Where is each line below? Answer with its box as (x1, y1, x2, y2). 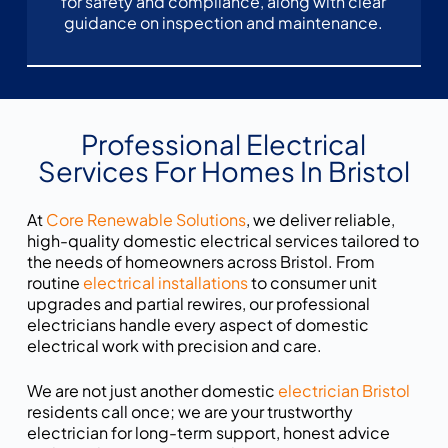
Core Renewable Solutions (45, 209, 246, 231)
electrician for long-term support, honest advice (26, 422, 390, 444)
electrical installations (82, 272, 248, 294)
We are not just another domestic (26, 380, 278, 402)
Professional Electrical (81, 127, 367, 162)
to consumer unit (247, 272, 377, 294)
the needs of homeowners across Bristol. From (26, 251, 375, 273)
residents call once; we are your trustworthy (26, 401, 353, 423)
